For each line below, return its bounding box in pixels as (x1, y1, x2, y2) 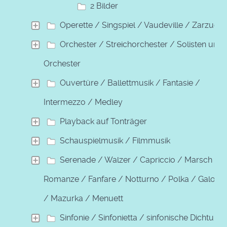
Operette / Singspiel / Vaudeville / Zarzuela (60, 20, 225, 30)
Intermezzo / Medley (44, 97, 123, 107)
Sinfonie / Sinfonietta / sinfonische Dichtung (60, 212, 223, 222)
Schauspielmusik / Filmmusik (60, 135, 170, 145)
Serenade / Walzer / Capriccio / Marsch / (60, 155, 219, 165)
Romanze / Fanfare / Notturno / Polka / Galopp (44, 174, 225, 184)
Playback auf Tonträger (60, 116, 147, 126)
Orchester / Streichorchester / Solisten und (60, 39, 223, 49)
